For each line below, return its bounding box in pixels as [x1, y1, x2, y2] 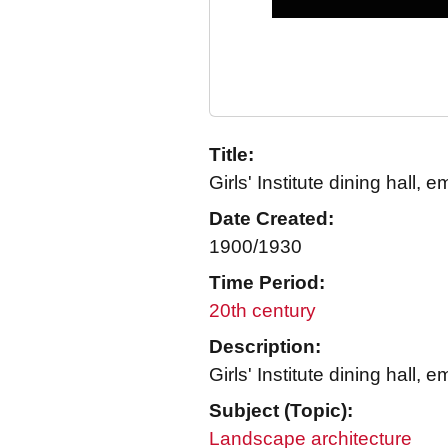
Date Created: [209, 208, 334, 229]
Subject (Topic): [209, 400, 353, 421]
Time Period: [209, 272, 325, 293]
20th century [209, 300, 316, 321]
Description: [209, 336, 321, 357]
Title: [209, 144, 254, 165]
